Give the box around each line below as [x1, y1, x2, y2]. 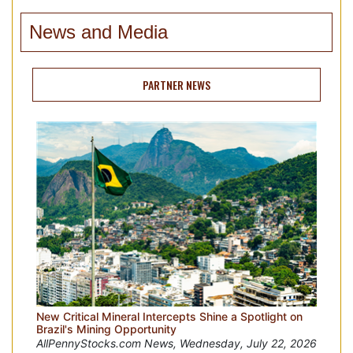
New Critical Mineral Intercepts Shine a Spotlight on [36, 310, 303, 324]
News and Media [29, 21, 168, 43]
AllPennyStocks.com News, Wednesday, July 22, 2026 [36, 336, 317, 351]
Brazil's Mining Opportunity [36, 322, 176, 336]
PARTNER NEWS [143, 76, 210, 93]
